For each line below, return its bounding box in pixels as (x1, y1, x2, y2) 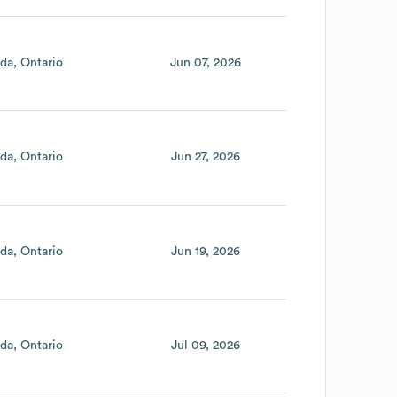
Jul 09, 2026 (171, 339, 241, 352)
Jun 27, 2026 (171, 151, 241, 164)
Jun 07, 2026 (170, 56, 242, 69)
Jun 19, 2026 (171, 245, 241, 258)
